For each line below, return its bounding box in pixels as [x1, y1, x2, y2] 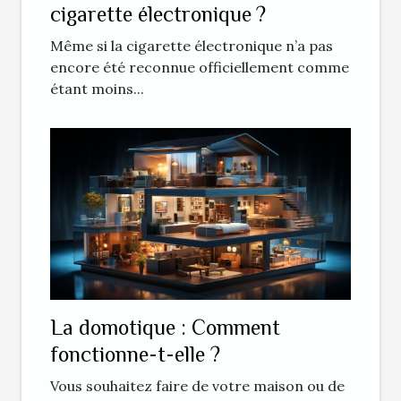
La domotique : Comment [50, 315, 280, 340]
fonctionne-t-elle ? [50, 342, 220, 367]
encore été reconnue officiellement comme [50, 58, 349, 77]
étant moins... [50, 80, 144, 98]
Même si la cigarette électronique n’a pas [50, 37, 333, 55]
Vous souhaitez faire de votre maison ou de [50, 377, 345, 396]
